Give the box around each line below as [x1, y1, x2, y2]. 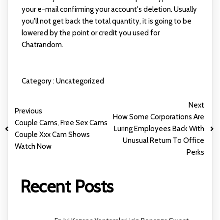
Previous [15, 107, 42, 116]
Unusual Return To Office [123, 136, 204, 145]
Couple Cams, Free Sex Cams [15, 118, 108, 128]
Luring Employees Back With [114, 124, 204, 134]
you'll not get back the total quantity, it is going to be [21, 17, 192, 26]
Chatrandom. [21, 40, 63, 50]
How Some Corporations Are [113, 112, 204, 122]
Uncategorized [55, 77, 104, 86]
